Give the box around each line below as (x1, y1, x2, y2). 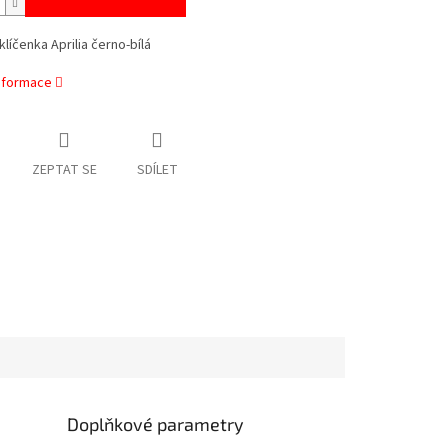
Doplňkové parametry (67, 412, 245, 435)
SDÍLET (136, 160, 178, 181)
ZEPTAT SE (31, 160, 97, 181)
